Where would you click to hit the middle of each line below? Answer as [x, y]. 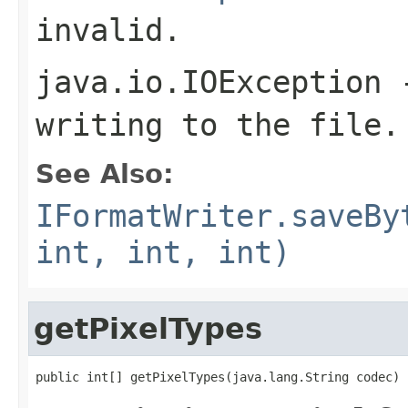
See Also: [105, 173]
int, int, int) [163, 252]
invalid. [108, 30]
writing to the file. [218, 124]
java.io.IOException [209, 82]
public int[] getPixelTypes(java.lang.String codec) [218, 377]
